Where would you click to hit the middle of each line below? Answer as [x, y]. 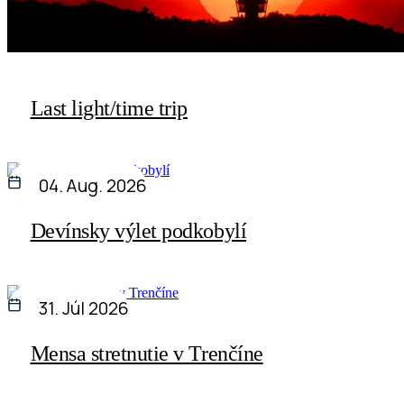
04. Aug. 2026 [93, 186]
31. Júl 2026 [84, 309]
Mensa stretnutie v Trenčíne [147, 354]
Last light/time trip [109, 109]
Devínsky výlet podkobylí [138, 231]
